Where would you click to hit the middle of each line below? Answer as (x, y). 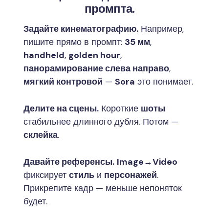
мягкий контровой (63, 81)
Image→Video (147, 162)
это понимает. (164, 81)
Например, (161, 29)
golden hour (94, 55)
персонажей (131, 175)
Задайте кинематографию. (81, 29)
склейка (41, 135)
